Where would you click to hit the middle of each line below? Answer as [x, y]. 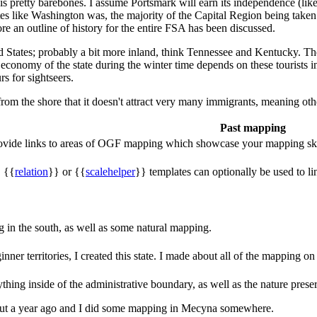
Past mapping [253, 128]
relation [31, 172]
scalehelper [110, 172]
